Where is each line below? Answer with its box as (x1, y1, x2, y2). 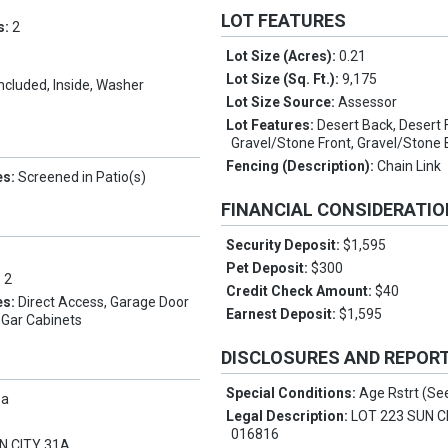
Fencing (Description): (226, 158, 378, 175)
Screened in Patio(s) (18, 169, 147, 186)
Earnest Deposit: (226, 306, 340, 323)
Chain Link (377, 158, 442, 175)
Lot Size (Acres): (226, 48, 340, 65)
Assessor (338, 94, 398, 111)
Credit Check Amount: (226, 283, 376, 300)
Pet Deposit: (226, 260, 312, 277)
